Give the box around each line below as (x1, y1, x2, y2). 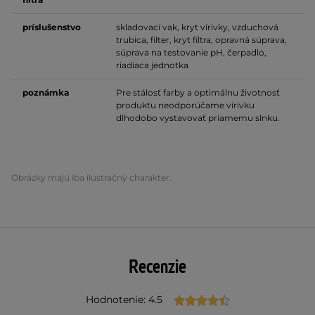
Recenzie (129, 255, 186, 279)
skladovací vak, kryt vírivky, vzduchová (116, 22, 278, 32)
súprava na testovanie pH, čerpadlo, (116, 47, 266, 58)
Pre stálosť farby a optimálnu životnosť (116, 87, 280, 98)
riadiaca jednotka (116, 60, 188, 70)
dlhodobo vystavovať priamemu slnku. (116, 112, 280, 123)
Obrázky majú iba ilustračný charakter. (11, 172, 172, 183)
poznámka (22, 87, 69, 98)
